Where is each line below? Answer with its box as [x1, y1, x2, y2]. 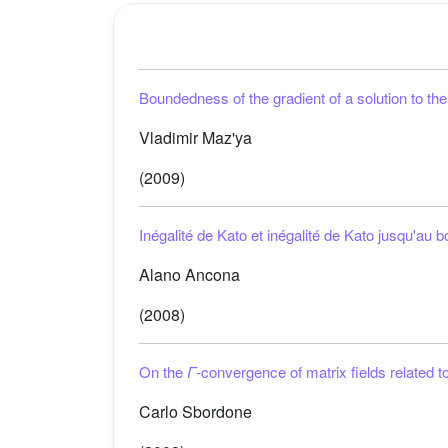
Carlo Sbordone [139, 400, 252, 423]
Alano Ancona [139, 263, 240, 286]
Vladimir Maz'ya [139, 126, 252, 149]
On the [139, 361, 187, 382]
